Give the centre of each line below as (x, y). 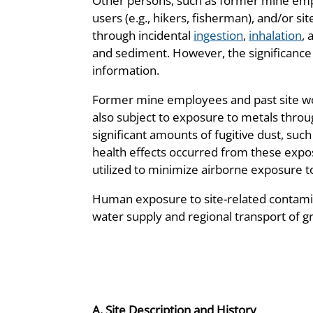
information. (126, 70)
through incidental (143, 35)
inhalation (275, 35)
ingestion (218, 35)
